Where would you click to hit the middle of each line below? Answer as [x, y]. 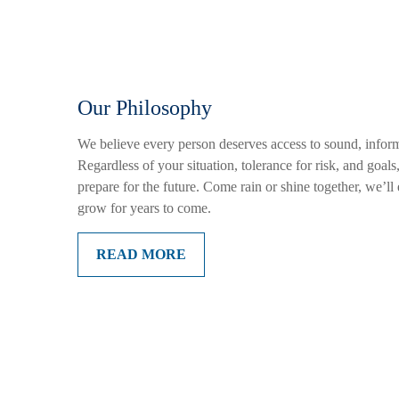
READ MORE [141, 254]
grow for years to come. [144, 208]
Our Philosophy [145, 108]
